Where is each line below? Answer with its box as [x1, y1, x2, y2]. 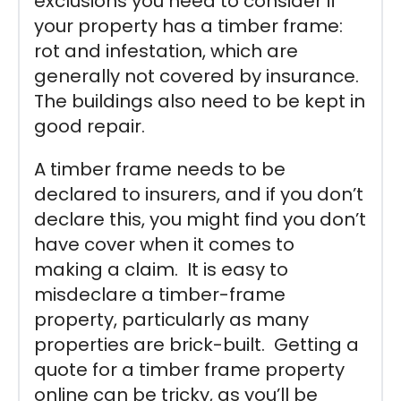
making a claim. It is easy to [34, 256, 288, 282]
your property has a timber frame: [34, 13, 343, 38]
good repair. [34, 113, 145, 139]
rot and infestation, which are [34, 38, 298, 64]
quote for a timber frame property [34, 356, 345, 382]
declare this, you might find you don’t [34, 206, 366, 232]
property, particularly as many [34, 306, 309, 332]
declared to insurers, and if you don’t [34, 181, 363, 207]
